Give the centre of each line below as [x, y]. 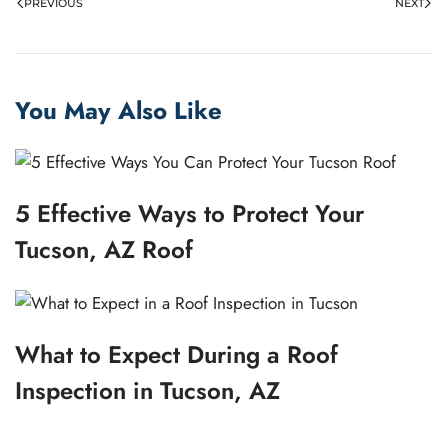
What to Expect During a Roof [176, 355]
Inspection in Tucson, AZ [147, 391]
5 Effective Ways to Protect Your [189, 213]
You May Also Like [118, 110]
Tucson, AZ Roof [104, 249]
